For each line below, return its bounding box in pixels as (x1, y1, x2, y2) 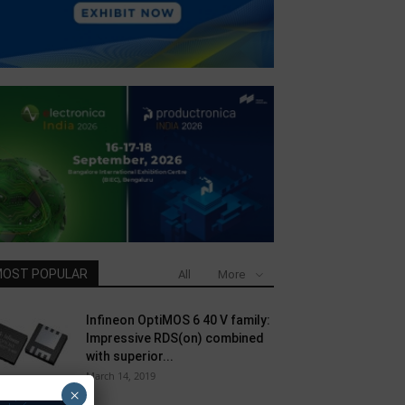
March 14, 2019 (85, 369, 155, 383)
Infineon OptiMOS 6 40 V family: (85, 313, 270, 328)
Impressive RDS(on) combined (85, 331, 264, 346)
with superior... (85, 349, 174, 364)
